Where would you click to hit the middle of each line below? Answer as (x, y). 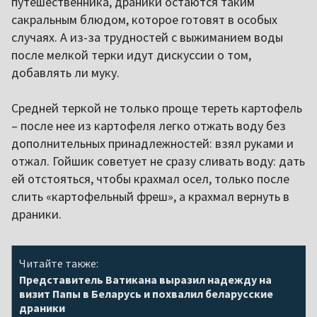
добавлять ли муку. (65, 72)
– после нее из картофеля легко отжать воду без (149, 125)
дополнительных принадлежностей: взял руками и (152, 143)
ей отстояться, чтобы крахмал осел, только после (150, 178)
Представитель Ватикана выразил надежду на (145, 279)
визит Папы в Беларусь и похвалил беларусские (146, 293)
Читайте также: (59, 263)
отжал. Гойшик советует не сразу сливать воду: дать (158, 161)
